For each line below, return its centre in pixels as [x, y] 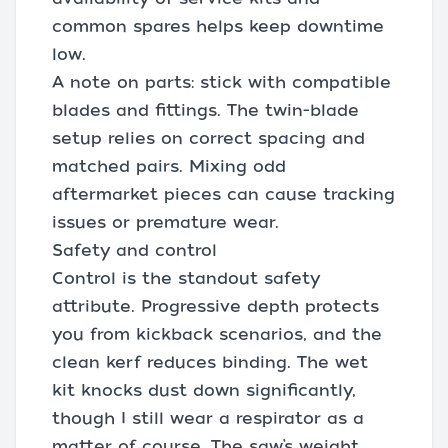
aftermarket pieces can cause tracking [223, 195]
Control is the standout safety [186, 279]
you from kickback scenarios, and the [217, 335]
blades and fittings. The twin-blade [205, 111]
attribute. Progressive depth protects [215, 307]
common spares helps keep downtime [218, 27]
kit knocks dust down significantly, [204, 391]
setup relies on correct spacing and [208, 139]
